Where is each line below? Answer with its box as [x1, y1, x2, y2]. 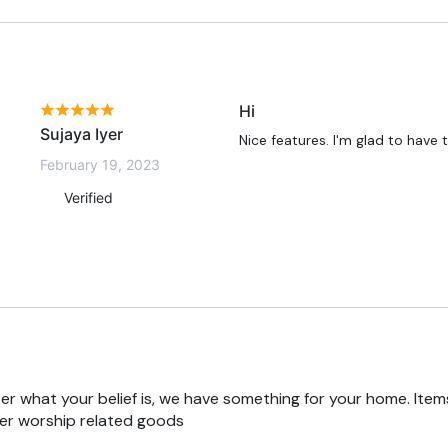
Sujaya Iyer [40, 124, 123, 145]
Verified [60, 189, 113, 207]
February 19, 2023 [40, 156, 160, 174]
